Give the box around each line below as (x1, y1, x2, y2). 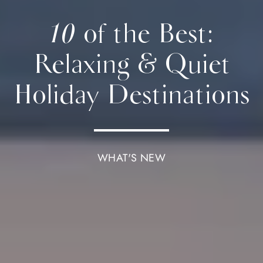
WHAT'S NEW (97, 150, 166, 166)
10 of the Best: (49, 17, 214, 50)
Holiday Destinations (14, 78, 249, 112)
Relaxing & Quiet (33, 48, 230, 81)
